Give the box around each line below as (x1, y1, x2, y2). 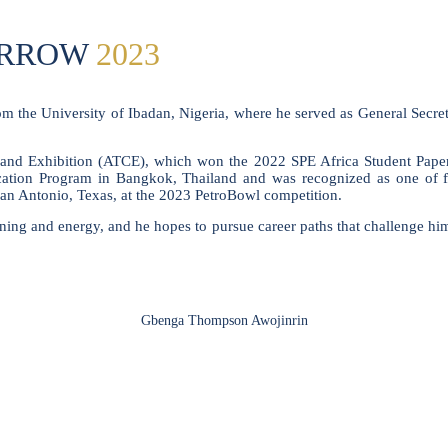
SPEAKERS (159, 345, 289, 374)
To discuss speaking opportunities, (116, 391, 332, 408)
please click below (166, 409, 282, 426)
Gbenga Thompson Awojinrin (140, 313, 308, 328)
